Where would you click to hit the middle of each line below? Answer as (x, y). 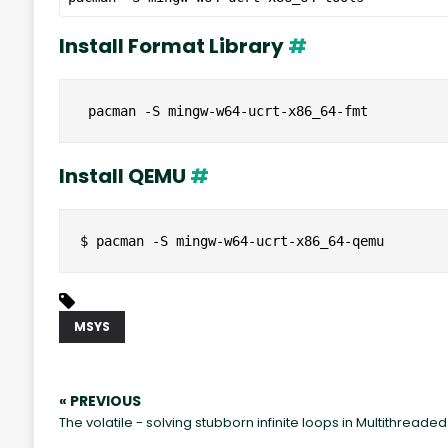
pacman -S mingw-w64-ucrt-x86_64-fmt (223, 111)
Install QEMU (124, 176)
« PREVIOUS (99, 401)
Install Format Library (173, 46)
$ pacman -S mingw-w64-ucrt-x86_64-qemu (231, 241)
